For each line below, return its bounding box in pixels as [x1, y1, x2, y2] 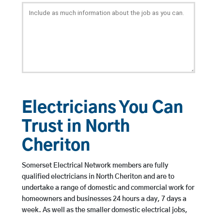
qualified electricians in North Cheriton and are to [21, 173, 174, 181]
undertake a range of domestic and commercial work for [21, 185, 194, 192]
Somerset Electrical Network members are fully [21, 162, 168, 170]
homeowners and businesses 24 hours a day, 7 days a [21, 196, 186, 203]
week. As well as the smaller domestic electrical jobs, [21, 207, 187, 214]
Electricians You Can [21, 100, 183, 117]
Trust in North [21, 119, 130, 136]
